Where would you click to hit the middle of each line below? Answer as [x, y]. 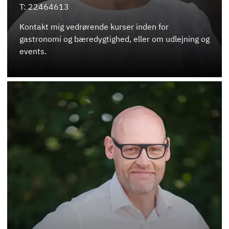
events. [33, 51]
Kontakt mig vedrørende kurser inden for [94, 27]
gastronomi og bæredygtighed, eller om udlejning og [114, 39]
